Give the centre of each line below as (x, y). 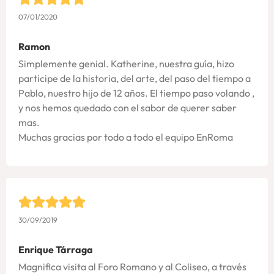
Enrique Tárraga (56, 249)
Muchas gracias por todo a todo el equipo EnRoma (126, 137)
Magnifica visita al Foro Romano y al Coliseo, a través (132, 266)
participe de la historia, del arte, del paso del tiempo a (135, 79)
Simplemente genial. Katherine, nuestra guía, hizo (126, 64)
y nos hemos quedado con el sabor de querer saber (128, 108)
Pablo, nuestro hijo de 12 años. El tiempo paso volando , (136, 93)
